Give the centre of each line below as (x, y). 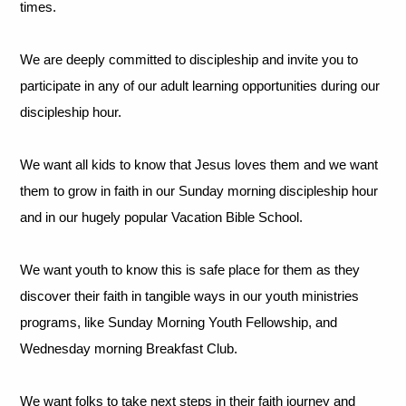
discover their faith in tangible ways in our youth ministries (190, 297)
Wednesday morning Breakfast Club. (129, 349)
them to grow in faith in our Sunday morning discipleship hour (199, 192)
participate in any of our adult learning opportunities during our (200, 87)
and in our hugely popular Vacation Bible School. (162, 218)
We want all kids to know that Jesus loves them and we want (199, 165)
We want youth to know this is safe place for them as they (190, 271)
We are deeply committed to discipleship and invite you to (189, 60)
